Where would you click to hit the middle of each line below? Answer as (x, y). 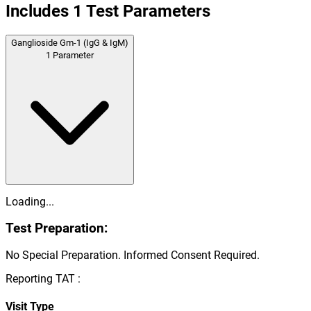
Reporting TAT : (43, 279)
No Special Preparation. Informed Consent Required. (133, 255)
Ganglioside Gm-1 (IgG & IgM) (70, 42)
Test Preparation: (57, 229)
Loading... (30, 201)
